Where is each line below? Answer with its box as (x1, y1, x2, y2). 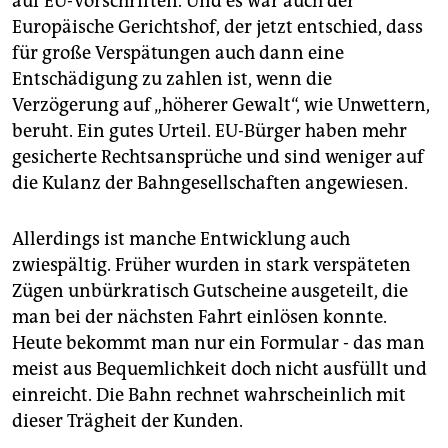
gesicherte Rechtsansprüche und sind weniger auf (12, 145, 424, 168)
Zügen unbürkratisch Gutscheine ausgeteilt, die (12, 279, 408, 302)
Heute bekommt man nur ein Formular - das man (12, 331, 425, 354)
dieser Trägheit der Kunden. (12, 409, 243, 432)
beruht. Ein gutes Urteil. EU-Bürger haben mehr (12, 119, 407, 142)
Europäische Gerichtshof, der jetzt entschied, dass (12, 15, 423, 38)
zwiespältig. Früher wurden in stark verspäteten (12, 253, 411, 276)
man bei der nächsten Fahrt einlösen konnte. (12, 305, 387, 328)
